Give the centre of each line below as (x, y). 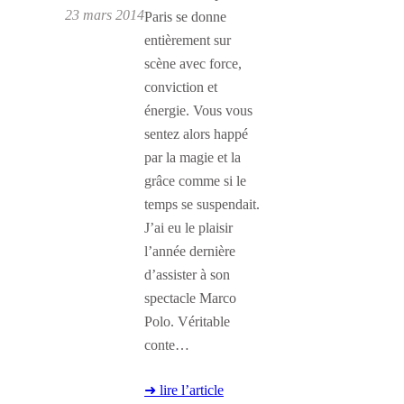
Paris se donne (185, 17)
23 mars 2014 (105, 14)
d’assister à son (187, 275)
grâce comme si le (195, 181)
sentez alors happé (196, 134)
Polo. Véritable (187, 322)
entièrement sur (188, 41)
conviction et (181, 87)
